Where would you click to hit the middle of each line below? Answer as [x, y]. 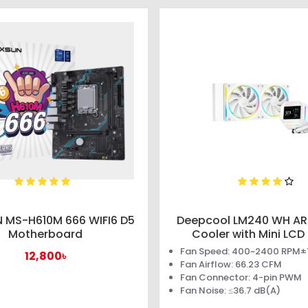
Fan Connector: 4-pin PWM [241, 278]
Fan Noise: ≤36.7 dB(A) [231, 291]
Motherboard [46, 234]
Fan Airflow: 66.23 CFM [231, 265]
